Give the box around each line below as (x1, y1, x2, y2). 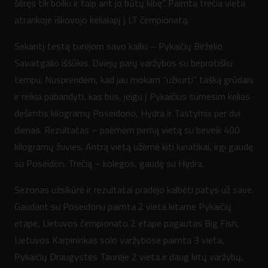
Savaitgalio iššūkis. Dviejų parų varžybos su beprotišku (14, 55, 233, 70)
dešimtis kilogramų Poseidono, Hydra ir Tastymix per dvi (14, 105, 240, 120)
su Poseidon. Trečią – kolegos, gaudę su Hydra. (14, 156, 204, 170)
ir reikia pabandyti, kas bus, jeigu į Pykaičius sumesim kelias (14, 89, 250, 103)
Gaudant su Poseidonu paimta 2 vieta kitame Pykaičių (14, 199, 232, 214)
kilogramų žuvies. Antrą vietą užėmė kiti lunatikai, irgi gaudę (14, 139, 253, 154)
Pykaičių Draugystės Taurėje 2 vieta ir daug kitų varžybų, (14, 249, 243, 264)
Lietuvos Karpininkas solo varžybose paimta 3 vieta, (14, 232, 224, 247)
